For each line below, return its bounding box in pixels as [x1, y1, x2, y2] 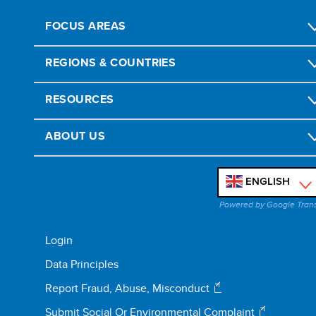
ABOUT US [45, 128, 106, 145]
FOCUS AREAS [45, 18, 126, 35]
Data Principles [45, 255, 119, 272]
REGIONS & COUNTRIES [45, 54, 176, 71]
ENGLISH [245, 174, 291, 188]
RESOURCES [45, 91, 114, 108]
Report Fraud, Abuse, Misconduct [45, 279, 210, 296]
